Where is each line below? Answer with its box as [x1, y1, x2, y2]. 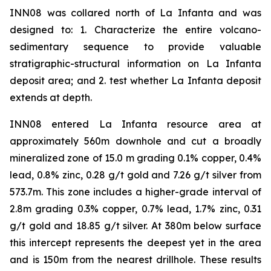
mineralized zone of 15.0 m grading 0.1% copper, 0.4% [10, 152, 261, 165]
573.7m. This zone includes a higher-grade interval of [10, 186, 261, 198]
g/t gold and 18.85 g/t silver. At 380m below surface [10, 220, 261, 232]
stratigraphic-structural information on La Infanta [10, 57, 261, 70]
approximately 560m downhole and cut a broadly [10, 135, 261, 148]
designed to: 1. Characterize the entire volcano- [10, 24, 261, 36]
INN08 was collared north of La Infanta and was [10, 7, 261, 19]
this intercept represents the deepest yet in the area [10, 237, 261, 249]
